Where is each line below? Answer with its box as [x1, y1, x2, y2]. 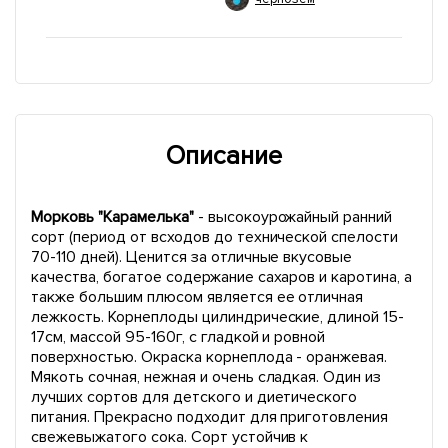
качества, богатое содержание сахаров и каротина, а [31, 267, 413, 288]
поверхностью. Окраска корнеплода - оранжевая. [31, 347, 388, 368]
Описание [166, 140, 282, 173]
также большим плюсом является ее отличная [31, 287, 364, 308]
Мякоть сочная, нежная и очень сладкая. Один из [31, 367, 382, 388]
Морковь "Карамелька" [31, 207, 194, 228]
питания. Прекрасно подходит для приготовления [31, 407, 389, 428]
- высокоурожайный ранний [193, 207, 393, 228]
